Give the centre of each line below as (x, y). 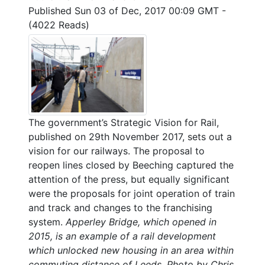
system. (47, 222)
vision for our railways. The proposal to (117, 151)
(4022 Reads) (59, 25)
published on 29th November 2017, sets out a (130, 136)
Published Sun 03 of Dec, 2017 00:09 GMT (125, 10)
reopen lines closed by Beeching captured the (131, 165)
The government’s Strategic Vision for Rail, (124, 122)
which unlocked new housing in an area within (131, 250)
